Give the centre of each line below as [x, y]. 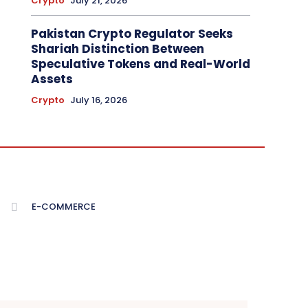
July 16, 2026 [98, 100]
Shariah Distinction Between [117, 49]
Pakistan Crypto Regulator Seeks [132, 34]
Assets [52, 79]
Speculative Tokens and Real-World [140, 64]
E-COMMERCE [64, 207]
